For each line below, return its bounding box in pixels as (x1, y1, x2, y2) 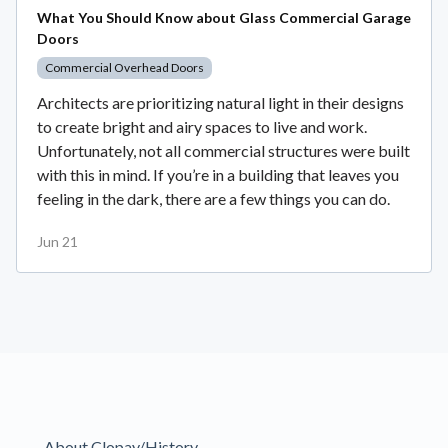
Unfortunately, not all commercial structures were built (37, 140, 410, 160)
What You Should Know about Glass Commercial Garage (37, 8, 411, 26)
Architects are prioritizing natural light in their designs (37, 92, 404, 112)
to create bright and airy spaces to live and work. (37, 116, 367, 136)
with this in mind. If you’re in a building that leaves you (37, 164, 399, 184)
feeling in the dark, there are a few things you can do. (37, 188, 390, 208)
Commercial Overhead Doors (45, 59, 204, 75)
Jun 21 (37, 232, 78, 250)
